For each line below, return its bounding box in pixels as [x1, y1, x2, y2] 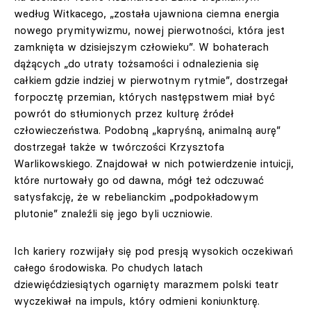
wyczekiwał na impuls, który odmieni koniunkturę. [14, 294, 260, 308]
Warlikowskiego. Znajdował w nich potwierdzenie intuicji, [14, 157, 294, 170]
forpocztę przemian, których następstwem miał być [14, 90, 275, 103]
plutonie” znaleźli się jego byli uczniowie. [14, 207, 212, 220]
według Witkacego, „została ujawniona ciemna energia [14, 7, 279, 20]
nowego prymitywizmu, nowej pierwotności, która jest [14, 24, 285, 37]
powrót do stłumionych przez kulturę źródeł [14, 107, 234, 120]
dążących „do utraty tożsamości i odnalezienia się [14, 57, 259, 70]
